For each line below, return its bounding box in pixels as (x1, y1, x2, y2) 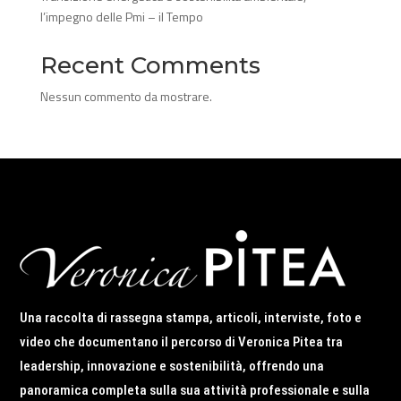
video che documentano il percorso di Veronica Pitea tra (20, 334, 344, 351)
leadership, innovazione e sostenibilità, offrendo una (20, 358, 325, 375)
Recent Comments (39, 51, 260, 81)
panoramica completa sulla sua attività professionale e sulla (20, 382, 371, 399)
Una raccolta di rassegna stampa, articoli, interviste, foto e (20, 310, 363, 327)
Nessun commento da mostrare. (39, 87, 212, 107)
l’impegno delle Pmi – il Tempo (39, 7, 203, 27)
